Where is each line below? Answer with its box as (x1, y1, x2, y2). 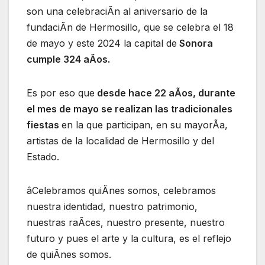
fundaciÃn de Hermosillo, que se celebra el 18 (27, 21, 234, 34)
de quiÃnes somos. (27, 248, 111, 261)
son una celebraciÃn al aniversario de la (27, 5, 208, 18)
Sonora (177, 37, 213, 50)
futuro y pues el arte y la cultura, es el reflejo (27, 232, 231, 245)
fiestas (27, 119, 62, 131)
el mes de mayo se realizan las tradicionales (27, 103, 232, 115)
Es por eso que (27, 87, 95, 99)
